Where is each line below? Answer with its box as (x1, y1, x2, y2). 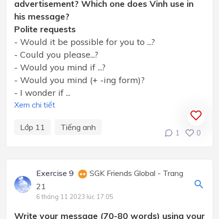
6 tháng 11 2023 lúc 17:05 (36, 193, 113, 201)
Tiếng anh (61, 122, 96, 132)
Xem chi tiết (14, 100, 55, 110)
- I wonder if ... (14, 87, 70, 98)
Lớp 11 (20, 122, 45, 132)
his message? (14, 11, 69, 22)
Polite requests (14, 23, 78, 35)
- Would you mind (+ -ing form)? (14, 74, 145, 86)
